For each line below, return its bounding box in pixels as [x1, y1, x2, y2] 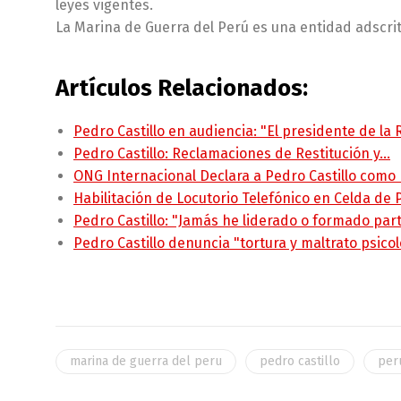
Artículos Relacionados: [55, 73, 308, 102]
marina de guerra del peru [70, 353, 222, 369]
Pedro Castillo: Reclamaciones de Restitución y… [73, 144, 390, 162]
